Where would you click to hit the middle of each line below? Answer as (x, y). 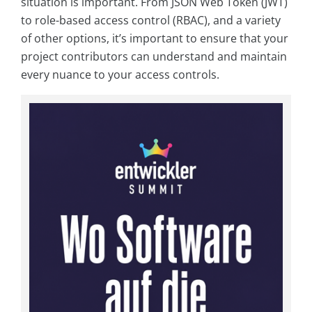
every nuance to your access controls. (120, 75)
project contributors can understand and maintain (154, 57)
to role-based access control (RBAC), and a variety (151, 21)
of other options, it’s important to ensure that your (155, 39)
